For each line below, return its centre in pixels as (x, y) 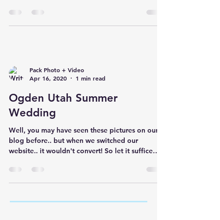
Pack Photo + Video (57, 69)
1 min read (91, 78)
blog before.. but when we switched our (73, 140)
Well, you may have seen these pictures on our (83, 130)
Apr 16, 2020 (48, 78)
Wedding (32, 113)
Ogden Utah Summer (63, 98)
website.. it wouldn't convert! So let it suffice (81, 151)
